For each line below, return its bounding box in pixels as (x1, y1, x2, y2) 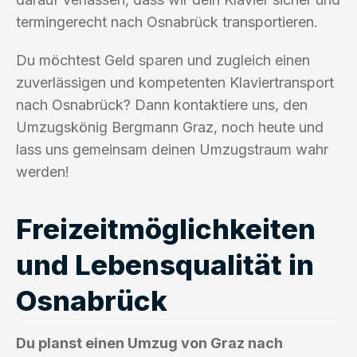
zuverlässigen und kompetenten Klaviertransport (16, 73, 334, 91)
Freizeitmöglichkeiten (16, 211, 316, 245)
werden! (16, 163, 69, 180)
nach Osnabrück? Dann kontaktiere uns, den (16, 96, 308, 113)
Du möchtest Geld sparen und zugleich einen (16, 51, 310, 69)
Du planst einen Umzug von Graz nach (16, 334, 283, 351)
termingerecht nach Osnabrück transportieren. (16, 13, 318, 30)
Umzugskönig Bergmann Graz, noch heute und (16, 118, 324, 135)
